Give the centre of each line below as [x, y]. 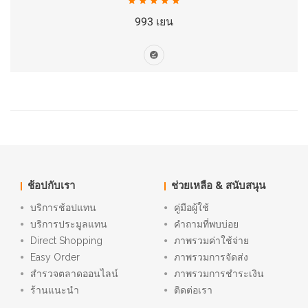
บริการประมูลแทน [69, 224]
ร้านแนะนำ [55, 290]
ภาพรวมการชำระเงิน [219, 274]
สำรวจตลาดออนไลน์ [74, 274]
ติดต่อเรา [193, 290]
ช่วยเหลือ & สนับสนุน [218, 186]
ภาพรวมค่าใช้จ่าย [211, 241]
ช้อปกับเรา [51, 186]
